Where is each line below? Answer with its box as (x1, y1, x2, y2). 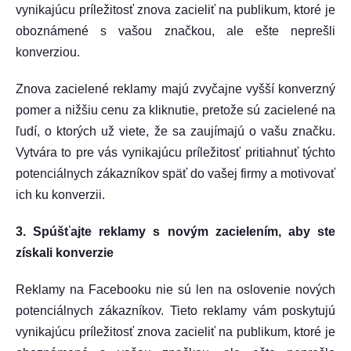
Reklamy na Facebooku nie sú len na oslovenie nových (16, 283, 335, 296)
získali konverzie (16, 246, 114, 259)
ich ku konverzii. (16, 188, 105, 201)
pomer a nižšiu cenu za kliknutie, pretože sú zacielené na (16, 103, 335, 117)
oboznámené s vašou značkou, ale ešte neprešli (16, 24, 335, 38)
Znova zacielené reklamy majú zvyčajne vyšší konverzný (16, 82, 335, 96)
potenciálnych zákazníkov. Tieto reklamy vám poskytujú (16, 304, 335, 317)
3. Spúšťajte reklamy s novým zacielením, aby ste (16, 225, 335, 238)
